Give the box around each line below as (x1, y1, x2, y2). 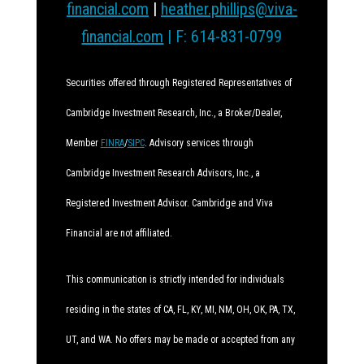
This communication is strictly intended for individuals (65, 274, 284, 285)
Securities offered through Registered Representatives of (65, 77, 292, 89)
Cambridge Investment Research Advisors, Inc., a (65, 167, 260, 179)
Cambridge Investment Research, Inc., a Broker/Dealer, (65, 107, 282, 119)
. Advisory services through (144, 137, 253, 149)
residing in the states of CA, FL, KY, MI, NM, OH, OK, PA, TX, (65, 304, 295, 315)
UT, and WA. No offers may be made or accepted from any (65, 334, 295, 345)
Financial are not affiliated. (65, 227, 172, 239)
